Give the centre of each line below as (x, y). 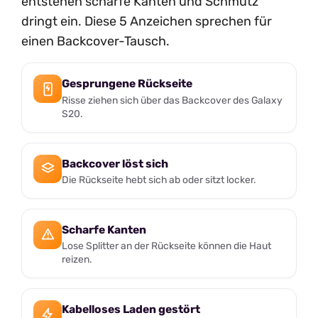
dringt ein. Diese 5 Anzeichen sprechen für (147, 22)
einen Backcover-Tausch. (95, 42)
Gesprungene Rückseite (127, 84)
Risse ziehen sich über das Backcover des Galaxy (172, 100)
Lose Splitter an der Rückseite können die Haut (166, 246)
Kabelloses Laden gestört (131, 309)
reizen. (77, 259)
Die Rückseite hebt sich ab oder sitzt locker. (159, 180)
